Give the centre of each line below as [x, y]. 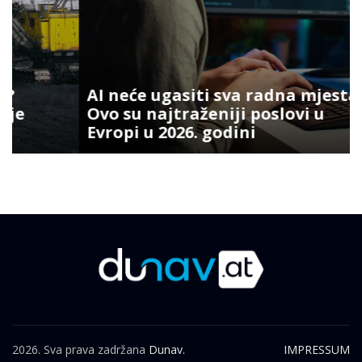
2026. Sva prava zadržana [80, 350]
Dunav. [167, 350]
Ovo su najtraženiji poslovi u [139, 113]
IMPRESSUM [317, 350]
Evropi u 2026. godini [105, 132]
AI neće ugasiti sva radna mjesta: [158, 95]
